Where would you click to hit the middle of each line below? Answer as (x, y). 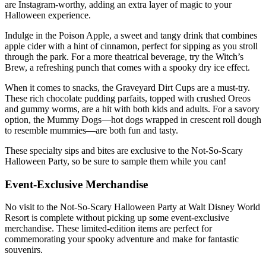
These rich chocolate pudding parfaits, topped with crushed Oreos (128, 98)
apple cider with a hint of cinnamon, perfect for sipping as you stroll (131, 46)
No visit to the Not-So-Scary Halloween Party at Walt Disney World (132, 207)
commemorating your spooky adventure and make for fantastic (122, 239)
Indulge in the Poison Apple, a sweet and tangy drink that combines (131, 35)
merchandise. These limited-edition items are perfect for (108, 229)
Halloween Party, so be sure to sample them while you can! (115, 161)
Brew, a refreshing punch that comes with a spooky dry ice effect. (127, 67)
